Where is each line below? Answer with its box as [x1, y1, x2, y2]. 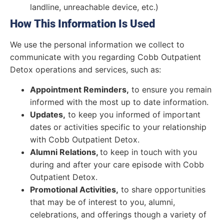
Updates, [30, 109, 65, 119]
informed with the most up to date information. [30, 96, 208, 107]
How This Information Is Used [10, 17, 155, 30]
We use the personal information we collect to [10, 39, 184, 50]
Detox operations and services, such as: [10, 64, 161, 75]
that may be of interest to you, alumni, [30, 196, 175, 207]
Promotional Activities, [30, 184, 118, 194]
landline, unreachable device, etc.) [30, 2, 158, 12]
